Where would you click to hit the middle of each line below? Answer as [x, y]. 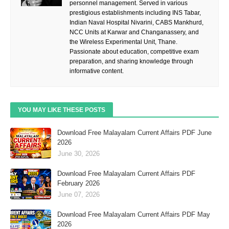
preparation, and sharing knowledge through [131, 61]
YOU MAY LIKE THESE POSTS [62, 110]
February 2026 [78, 183]
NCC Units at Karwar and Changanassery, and [134, 32]
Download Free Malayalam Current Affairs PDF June [134, 132]
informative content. [97, 71]
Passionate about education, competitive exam [134, 51]
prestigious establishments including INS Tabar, [135, 13]
